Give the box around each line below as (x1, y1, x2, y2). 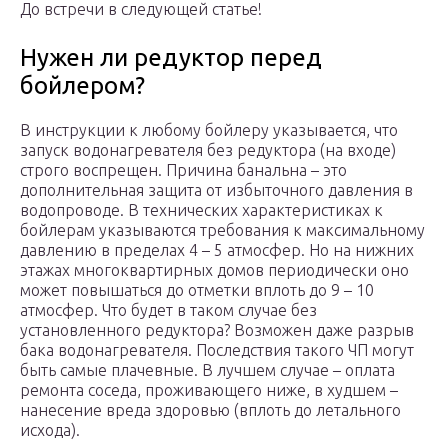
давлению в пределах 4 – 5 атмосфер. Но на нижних (20, 241, 414, 260)
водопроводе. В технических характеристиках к (20, 201, 383, 220)
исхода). (20, 421, 80, 440)
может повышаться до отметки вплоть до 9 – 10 (20, 281, 374, 300)
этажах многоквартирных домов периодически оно (20, 261, 409, 280)
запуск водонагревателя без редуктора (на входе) (20, 141, 396, 160)
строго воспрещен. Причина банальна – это (20, 161, 347, 180)
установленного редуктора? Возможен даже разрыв (20, 321, 414, 340)
